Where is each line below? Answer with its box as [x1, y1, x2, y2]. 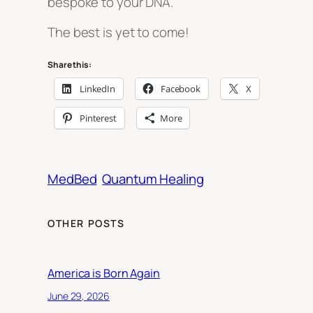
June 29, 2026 [48, 289, 110, 303]
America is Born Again [48, 265, 160, 282]
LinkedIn [79, 82, 116, 95]
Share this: [48, 58, 92, 71]
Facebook [160, 82, 201, 95]
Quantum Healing [102, 170, 204, 189]
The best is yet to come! [48, 23, 189, 42]
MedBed [48, 170, 97, 189]
